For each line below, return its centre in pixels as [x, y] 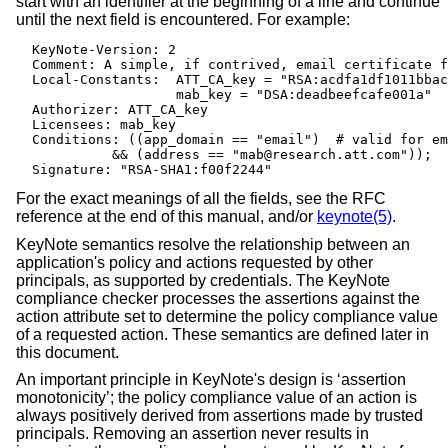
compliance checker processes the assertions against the [218, 298]
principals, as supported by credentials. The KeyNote [203, 280]
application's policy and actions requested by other [194, 262]
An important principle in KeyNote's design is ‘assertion [211, 380]
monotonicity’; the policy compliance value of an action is [216, 398]
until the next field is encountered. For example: [183, 20]
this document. [67, 352]
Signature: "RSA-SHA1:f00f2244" [144, 170]
